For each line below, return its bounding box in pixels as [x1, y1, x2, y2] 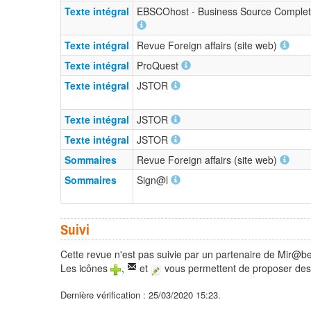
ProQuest [137, 58, 181, 73]
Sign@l [137, 173, 171, 187]
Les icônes [60, 261, 110, 276]
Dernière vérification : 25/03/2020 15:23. [60, 287, 221, 301]
